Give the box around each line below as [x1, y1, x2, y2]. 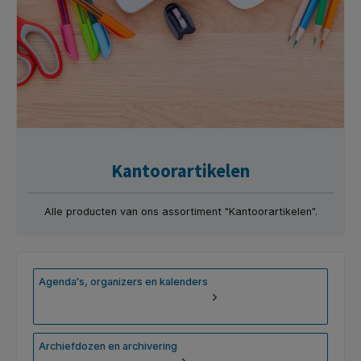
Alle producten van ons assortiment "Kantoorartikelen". [44, 205, 317, 218]
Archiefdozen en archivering [39, 340, 178, 353]
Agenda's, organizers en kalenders [39, 276, 209, 288]
